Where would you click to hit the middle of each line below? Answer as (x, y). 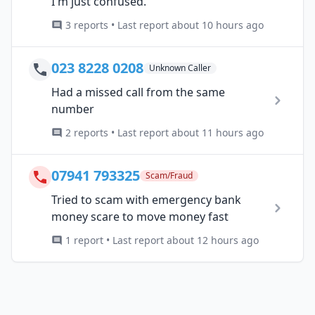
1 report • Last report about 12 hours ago (162, 240)
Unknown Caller (180, 67)
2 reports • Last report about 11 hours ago (165, 132)
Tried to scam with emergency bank (146, 199)
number (73, 109)
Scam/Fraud (169, 175)
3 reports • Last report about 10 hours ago (165, 25)
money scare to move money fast (140, 216)
